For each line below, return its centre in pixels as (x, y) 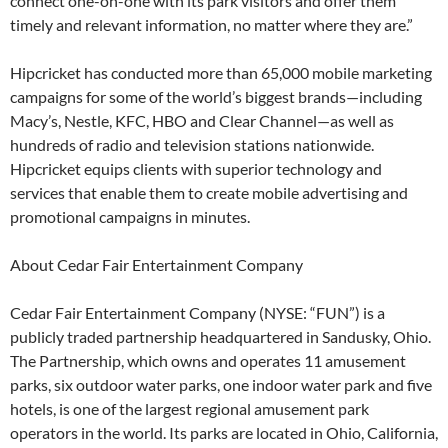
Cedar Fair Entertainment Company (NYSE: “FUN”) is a (197, 312)
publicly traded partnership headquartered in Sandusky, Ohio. (220, 336)
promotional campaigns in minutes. (130, 216)
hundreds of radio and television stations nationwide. (192, 144)
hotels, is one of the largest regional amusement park (189, 408)
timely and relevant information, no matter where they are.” (211, 24)
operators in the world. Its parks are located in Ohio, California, (224, 432)
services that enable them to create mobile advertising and (209, 192)
